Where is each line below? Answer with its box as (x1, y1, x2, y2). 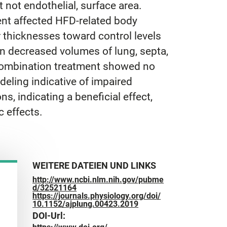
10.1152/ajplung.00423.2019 (32, 199, 139, 209)
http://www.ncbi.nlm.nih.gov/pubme (32, 174, 164, 184)
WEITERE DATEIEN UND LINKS (32, 160, 157, 171)
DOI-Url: (32, 210, 66, 221)
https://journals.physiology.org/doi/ (32, 191, 161, 201)
